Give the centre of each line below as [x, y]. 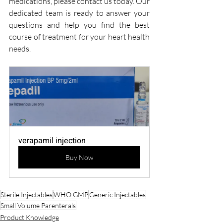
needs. [20, 49]
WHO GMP [71, 195]
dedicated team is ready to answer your [79, 13]
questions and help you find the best [79, 25]
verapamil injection [52, 141]
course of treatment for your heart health [79, 37]
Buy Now [79, 158]
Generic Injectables [117, 195]
